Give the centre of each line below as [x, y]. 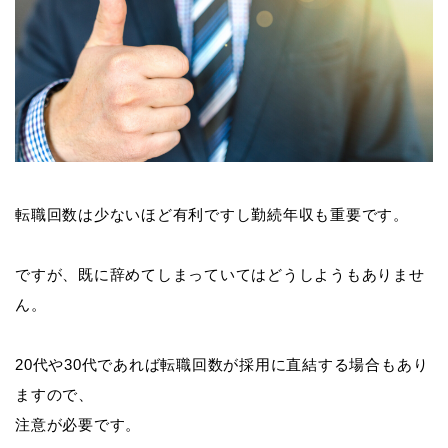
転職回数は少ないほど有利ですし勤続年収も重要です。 [212, 214]
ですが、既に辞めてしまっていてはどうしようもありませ [220, 274]
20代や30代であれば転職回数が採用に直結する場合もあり [222, 364]
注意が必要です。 [78, 424]
